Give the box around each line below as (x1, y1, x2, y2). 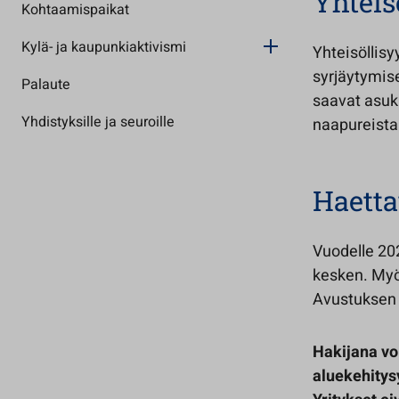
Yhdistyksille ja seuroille (21, 111, 175, 133)
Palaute (21, 74, 70, 95)
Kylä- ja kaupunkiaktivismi (21, 37, 186, 58)
